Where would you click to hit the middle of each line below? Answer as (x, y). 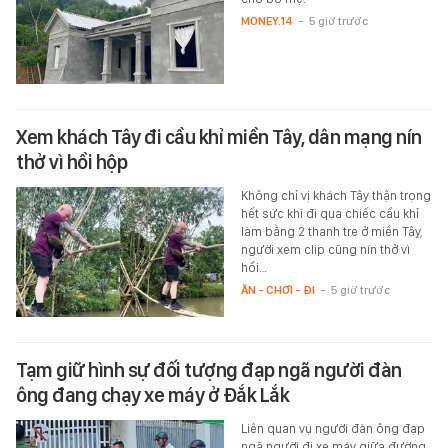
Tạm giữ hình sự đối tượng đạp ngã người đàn (209, 370)
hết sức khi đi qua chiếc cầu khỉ (329, 214)
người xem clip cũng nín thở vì (325, 250)
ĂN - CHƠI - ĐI (277, 290)
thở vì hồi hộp (71, 162)
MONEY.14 (266, 21)
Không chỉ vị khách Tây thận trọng (335, 196)
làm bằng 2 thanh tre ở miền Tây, (331, 232)
